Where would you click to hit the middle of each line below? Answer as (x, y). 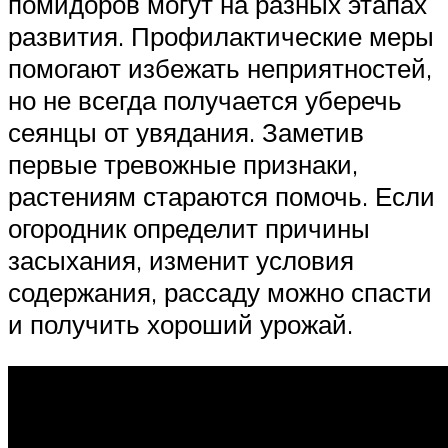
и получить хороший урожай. (180, 324)
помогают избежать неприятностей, (220, 68)
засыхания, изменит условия (181, 260)
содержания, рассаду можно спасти (220, 292)
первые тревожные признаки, (183, 164)
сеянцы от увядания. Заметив (186, 132)
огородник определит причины (189, 228)
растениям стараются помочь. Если (221, 196)
